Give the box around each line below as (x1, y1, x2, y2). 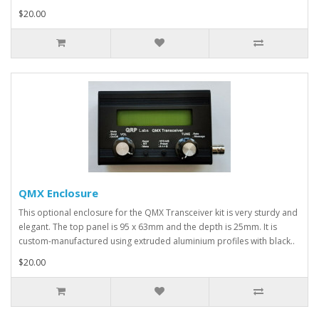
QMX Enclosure (19, 186, 98, 200)
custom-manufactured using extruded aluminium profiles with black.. (19, 235, 295, 247)
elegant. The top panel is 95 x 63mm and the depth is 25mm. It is (19, 221, 277, 233)
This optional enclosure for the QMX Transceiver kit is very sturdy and (19, 206, 298, 219)
